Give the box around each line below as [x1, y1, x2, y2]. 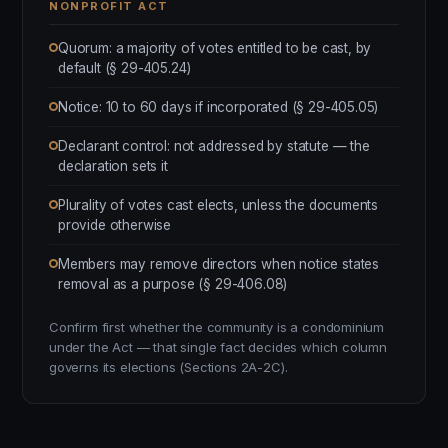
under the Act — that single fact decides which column [49, 339, 387, 355]
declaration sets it [58, 158, 168, 174]
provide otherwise [58, 217, 172, 233]
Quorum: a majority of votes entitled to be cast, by [58, 40, 372, 56]
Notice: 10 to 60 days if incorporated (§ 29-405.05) [58, 99, 379, 115]
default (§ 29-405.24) [58, 60, 191, 76]
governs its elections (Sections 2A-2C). [49, 359, 288, 375]
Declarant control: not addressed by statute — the [58, 138, 370, 154]
